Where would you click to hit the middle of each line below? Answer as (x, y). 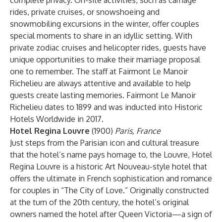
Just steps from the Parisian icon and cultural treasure (105, 143)
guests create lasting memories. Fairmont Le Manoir (103, 95)
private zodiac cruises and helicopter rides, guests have (108, 48)
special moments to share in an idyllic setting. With (101, 36)
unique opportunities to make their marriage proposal (105, 59)
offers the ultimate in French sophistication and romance (111, 178)
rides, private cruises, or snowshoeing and (85, 12)
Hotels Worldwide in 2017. (57, 119)
